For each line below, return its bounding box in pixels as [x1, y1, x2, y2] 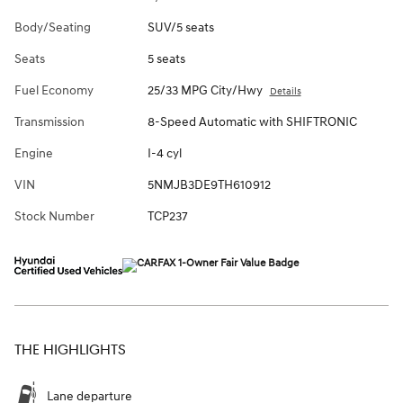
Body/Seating [14, 19, 91, 35]
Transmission [14, 113, 85, 130]
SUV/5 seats [147, 19, 214, 35]
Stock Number [14, 208, 94, 224]
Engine [14, 145, 53, 161]
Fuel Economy [14, 82, 94, 98]
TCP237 [147, 208, 188, 224]
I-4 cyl [147, 145, 182, 161]
